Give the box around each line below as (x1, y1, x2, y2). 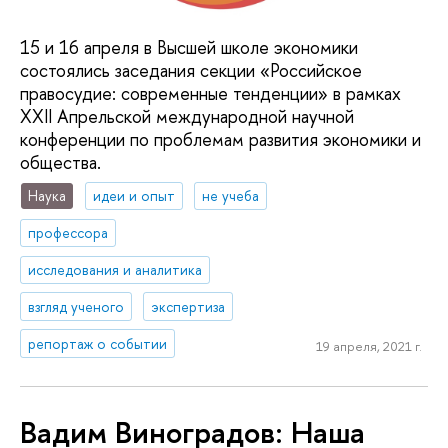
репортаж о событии (28, 333, 168, 353)
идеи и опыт (93, 186, 176, 206)
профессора (28, 223, 109, 243)
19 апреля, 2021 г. (315, 337, 422, 356)
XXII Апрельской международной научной (20, 103, 354, 129)
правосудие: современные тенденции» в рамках (20, 80, 401, 106)
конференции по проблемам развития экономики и (20, 126, 421, 152)
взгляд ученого (28, 296, 125, 316)
